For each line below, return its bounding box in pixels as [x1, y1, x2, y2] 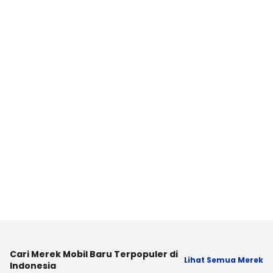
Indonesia [10, 259, 56, 272]
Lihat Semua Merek [184, 254, 263, 265]
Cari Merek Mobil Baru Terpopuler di [10, 247, 178, 260]
